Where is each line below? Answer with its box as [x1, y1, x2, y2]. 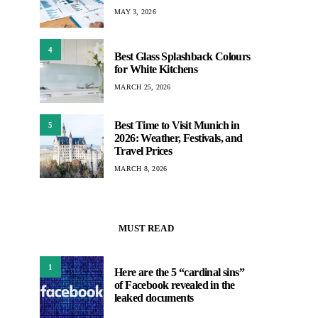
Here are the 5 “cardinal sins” [114, 266, 244, 278]
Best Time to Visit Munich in [114, 119, 240, 131]
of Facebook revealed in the [114, 279, 235, 291]
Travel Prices [114, 144, 172, 157]
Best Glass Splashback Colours [114, 50, 251, 62]
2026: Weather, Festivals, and [114, 131, 243, 144]
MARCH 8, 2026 [114, 164, 168, 172]
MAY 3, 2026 [114, 7, 156, 16]
